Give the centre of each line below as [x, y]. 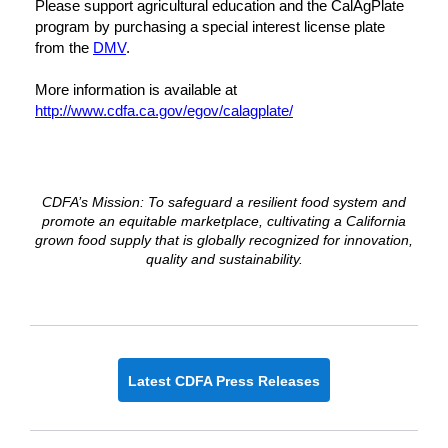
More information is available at [136, 89]
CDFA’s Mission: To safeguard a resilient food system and [224, 201]
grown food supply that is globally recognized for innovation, [224, 239]
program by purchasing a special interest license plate [210, 26]
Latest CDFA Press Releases [224, 380]
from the [64, 47]
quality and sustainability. [224, 258]
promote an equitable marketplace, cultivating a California [224, 220]
